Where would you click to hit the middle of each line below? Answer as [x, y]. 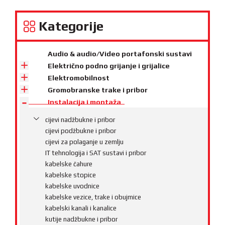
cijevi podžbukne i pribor [81, 131]
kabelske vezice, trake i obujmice [93, 197]
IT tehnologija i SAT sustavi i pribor [96, 153]
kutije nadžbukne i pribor [82, 219]
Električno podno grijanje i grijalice [109, 66]
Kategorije [71, 26]
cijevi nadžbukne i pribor [80, 120]
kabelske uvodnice [73, 186]
